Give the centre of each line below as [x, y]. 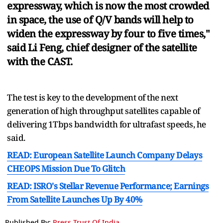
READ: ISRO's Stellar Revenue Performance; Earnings [108, 186]
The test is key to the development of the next [92, 97]
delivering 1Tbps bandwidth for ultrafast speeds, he [107, 124]
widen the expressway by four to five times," [108, 33]
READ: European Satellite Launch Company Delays [105, 155]
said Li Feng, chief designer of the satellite [102, 47]
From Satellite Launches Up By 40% [75, 199]
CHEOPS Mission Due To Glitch [66, 168]
